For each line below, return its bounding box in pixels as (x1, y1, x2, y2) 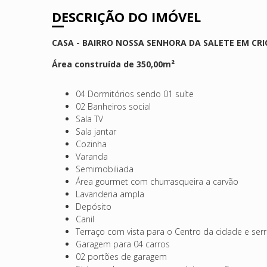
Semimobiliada (76, 163, 136, 175)
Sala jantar (76, 125, 119, 137)
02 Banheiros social (76, 100, 153, 112)
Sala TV (76, 113, 103, 125)
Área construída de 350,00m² (52, 58, 175, 70)
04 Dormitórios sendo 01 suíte (76, 88, 194, 100)
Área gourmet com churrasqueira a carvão (76, 175, 238, 187)
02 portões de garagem (76, 250, 169, 262)
